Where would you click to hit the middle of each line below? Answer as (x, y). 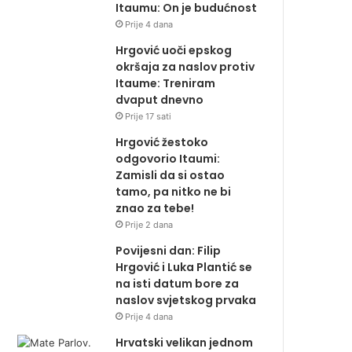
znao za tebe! (155, 209)
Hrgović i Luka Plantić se (184, 268)
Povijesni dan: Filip (169, 251)
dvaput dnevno (160, 100)
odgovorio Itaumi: (168, 159)
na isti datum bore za (178, 284)
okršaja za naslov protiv (185, 67)
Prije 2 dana (149, 225)
